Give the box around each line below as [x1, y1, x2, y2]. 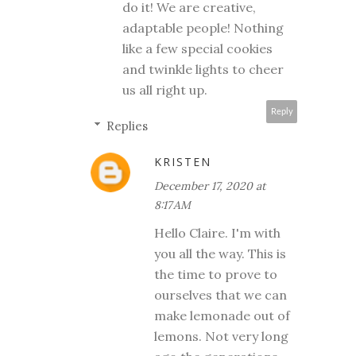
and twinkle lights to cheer [122, 60, 284, 77]
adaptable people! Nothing [122, 19, 284, 36]
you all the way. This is [154, 245, 286, 261]
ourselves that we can [154, 286, 287, 303]
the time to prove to [154, 265, 277, 282]
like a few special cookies [122, 40, 273, 56]
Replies [106, 118, 148, 133]
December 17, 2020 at [154, 178, 265, 193]
